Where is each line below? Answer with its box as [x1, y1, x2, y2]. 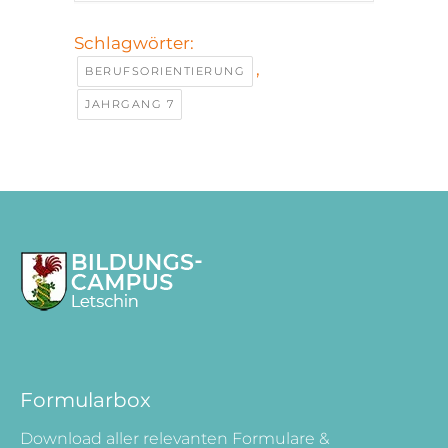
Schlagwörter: [74, 32, 194, 53]
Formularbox [20, 387, 151, 412]
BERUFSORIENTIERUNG [85, 63, 245, 78]
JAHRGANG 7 [85, 96, 174, 111]
